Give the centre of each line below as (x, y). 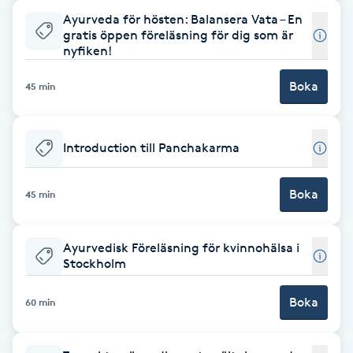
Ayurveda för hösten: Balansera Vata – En (183, 19)
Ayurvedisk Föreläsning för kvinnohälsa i (181, 247)
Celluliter (36, 223)
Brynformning (51, 28)
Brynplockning (52, 116)
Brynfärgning (49, 72)
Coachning (41, 268)
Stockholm (95, 263)
